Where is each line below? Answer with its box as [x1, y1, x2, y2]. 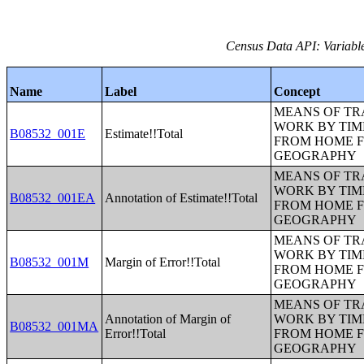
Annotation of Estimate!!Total [105, 191, 258, 205]
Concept [274, 84, 321, 98]
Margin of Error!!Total [105, 255, 221, 269]
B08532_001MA [10, 319, 99, 333]
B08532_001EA [10, 191, 96, 205]
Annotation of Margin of [105, 312, 232, 326]
